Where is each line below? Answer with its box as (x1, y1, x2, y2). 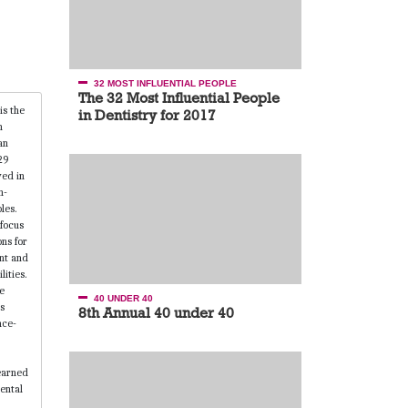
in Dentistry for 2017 (78, 107, 216, 125)
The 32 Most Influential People (78, 89, 280, 107)
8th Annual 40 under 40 (78, 303, 234, 321)
